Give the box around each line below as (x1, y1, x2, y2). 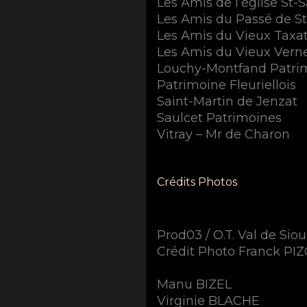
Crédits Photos (157, 175, 238, 188)
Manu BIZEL (157, 276, 232, 292)
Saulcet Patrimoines (157, 110, 282, 125)
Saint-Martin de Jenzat (157, 93, 298, 109)
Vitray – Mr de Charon (157, 126, 291, 142)
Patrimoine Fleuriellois (157, 77, 297, 93)
